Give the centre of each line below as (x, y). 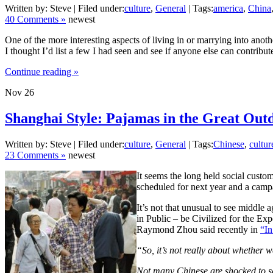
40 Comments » (35, 19)
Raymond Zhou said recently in (198, 229)
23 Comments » (35, 155)
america (228, 8)
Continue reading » (42, 71)
